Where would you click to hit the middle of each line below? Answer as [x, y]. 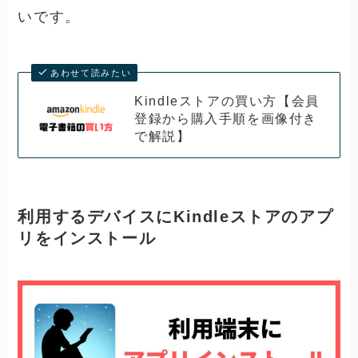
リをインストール [87, 238]
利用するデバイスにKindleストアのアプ [176, 216]
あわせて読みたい [91, 73]
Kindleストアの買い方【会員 [227, 101]
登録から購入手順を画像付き [226, 119]
